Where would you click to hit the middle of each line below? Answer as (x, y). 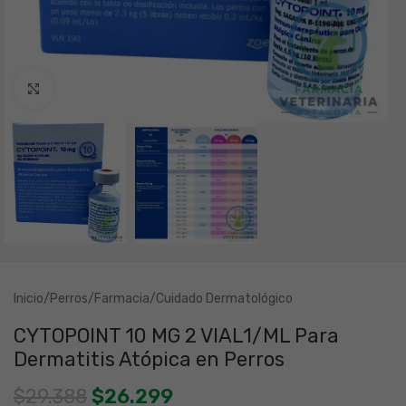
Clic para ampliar (104, 88)
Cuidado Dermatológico (224, 299)
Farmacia (122, 299)
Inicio (29, 299)
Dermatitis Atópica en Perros (149, 360)
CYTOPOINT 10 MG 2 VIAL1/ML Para (176, 336)
